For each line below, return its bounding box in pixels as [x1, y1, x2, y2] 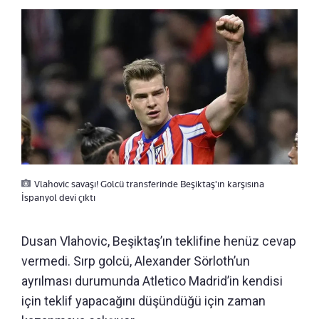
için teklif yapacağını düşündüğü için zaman [21, 293, 266, 308]
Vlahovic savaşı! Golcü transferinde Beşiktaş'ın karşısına [34, 177, 264, 189]
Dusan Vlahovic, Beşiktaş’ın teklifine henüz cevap [21, 233, 296, 249]
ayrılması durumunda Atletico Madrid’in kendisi [21, 273, 283, 288]
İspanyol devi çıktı [21, 191, 95, 203]
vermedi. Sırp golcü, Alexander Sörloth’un [21, 253, 250, 268]
